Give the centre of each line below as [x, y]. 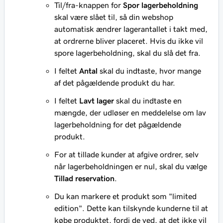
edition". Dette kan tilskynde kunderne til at [131, 208]
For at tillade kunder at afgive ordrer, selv [126, 154]
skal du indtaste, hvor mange [149, 71]
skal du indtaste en [148, 101]
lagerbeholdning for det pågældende [118, 124]
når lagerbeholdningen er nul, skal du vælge [131, 166]
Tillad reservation [84, 178]
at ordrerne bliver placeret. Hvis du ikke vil [129, 41]
